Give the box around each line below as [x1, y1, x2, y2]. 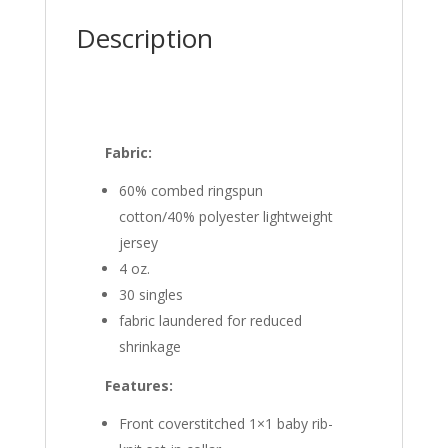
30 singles [119, 284, 184, 304]
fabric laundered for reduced [119, 310, 303, 330]
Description [75, 19, 213, 56]
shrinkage [119, 336, 182, 356]
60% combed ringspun [119, 180, 264, 200]
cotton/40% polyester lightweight [119, 206, 334, 226]
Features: [105, 375, 174, 395]
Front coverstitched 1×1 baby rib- [119, 413, 334, 433]
